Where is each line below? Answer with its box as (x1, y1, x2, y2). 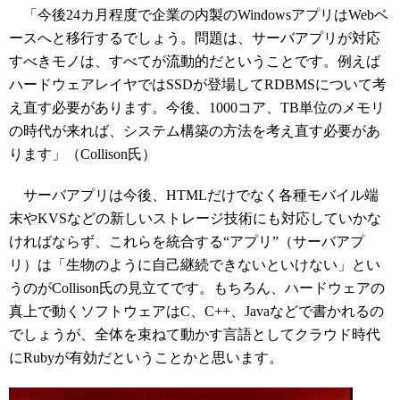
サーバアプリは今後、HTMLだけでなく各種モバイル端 (9, 187, 379, 203)
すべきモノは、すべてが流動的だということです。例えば (9, 53, 380, 69)
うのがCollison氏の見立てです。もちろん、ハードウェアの (9, 279, 385, 296)
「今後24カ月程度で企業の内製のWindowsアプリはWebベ (9, 6, 388, 22)
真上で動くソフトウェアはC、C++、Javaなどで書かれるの (9, 303, 384, 319)
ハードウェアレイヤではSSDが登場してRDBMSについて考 (9, 76, 387, 92)
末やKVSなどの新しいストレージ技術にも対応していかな (9, 210, 381, 226)
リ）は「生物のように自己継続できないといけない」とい (9, 256, 380, 272)
